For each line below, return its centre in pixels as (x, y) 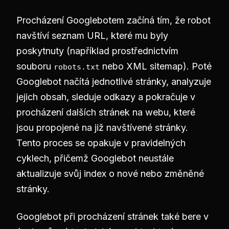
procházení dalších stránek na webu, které (106, 112)
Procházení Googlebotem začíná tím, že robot (113, 20)
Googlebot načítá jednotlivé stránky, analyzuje (114, 82)
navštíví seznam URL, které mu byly (92, 36)
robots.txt (77, 67)
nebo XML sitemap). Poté (156, 66)
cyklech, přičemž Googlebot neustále (95, 158)
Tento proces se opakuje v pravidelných (101, 143)
